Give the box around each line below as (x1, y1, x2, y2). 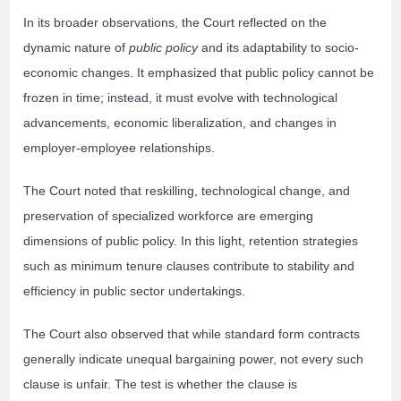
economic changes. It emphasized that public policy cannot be (23, 65, 375, 81)
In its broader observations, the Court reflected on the (23, 15, 328, 30)
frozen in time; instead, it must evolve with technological (23, 90, 338, 106)
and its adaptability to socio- (198, 40, 360, 55)
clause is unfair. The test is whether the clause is (23, 377, 298, 392)
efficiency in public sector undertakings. (23, 284, 246, 299)
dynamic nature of (23, 40, 130, 55)
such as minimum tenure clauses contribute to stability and (23, 259, 355, 274)
